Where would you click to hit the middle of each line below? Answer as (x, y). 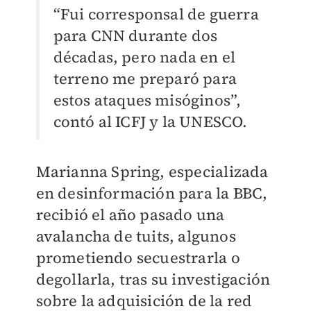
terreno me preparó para (145, 79)
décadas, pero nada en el (144, 57)
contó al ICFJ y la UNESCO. (150, 122)
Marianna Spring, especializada (152, 172)
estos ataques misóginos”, (147, 100)
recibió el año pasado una (130, 215)
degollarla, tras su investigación (153, 279)
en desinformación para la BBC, (152, 193)
